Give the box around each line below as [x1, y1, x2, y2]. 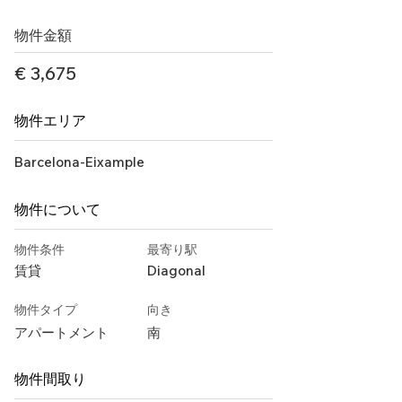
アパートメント [14, 324, 109, 341]
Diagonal [147, 262, 205, 279]
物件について [14, 200, 100, 218]
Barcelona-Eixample [14, 153, 144, 170]
